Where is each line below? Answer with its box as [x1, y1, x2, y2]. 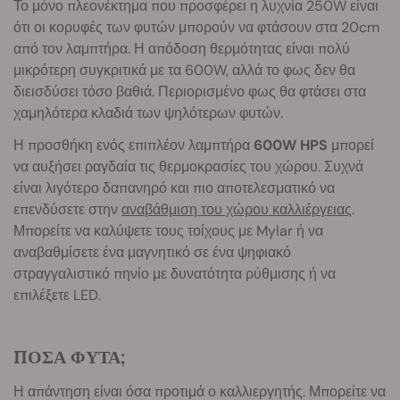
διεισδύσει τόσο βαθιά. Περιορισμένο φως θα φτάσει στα [13, 82, 366, 102]
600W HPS [254, 136, 328, 155]
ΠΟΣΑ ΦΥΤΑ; [13, 346, 125, 369]
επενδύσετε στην [13, 200, 121, 220]
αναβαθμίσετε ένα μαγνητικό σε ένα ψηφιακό [13, 243, 291, 262]
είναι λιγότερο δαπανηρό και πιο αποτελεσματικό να [13, 179, 335, 198]
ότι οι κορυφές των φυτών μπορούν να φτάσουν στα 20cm [13, 18, 379, 37]
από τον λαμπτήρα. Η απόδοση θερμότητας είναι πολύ [13, 39, 350, 59]
